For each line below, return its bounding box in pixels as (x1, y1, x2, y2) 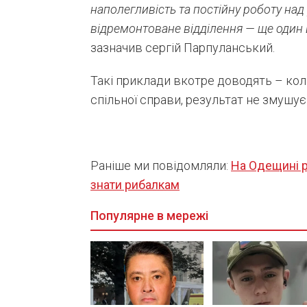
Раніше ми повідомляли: (90, 158, 231, 173)
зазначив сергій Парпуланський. (90, 40, 275, 56)
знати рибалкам (90, 177, 180, 193)
